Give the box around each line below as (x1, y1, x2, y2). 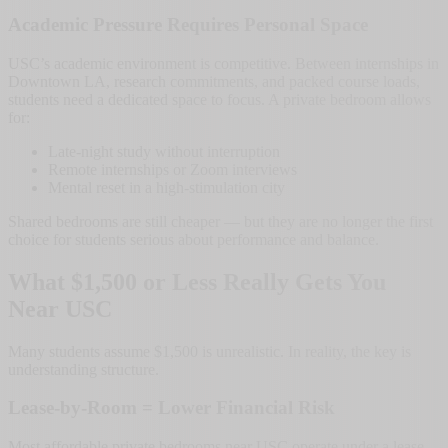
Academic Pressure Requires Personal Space (8, 14, 368, 36)
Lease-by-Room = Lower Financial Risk (8, 397, 335, 419)
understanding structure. (8, 360, 159, 378)
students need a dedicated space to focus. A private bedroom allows (8, 90, 431, 108)
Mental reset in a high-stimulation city (48, 178, 285, 196)
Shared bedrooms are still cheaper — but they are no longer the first (8, 212, 433, 230)
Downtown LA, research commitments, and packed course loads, (8, 72, 420, 90)
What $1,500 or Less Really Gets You (8, 268, 386, 295)
